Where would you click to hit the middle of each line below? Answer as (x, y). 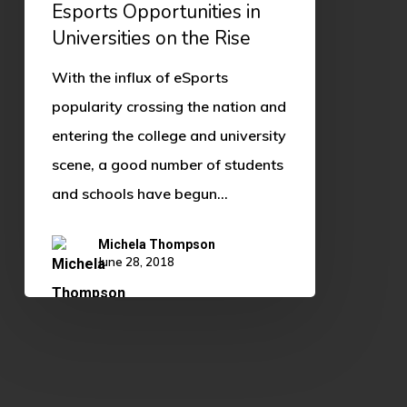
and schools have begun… (139, 193)
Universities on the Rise (151, 38)
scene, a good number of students (167, 164)
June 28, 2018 (136, 262)
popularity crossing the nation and (169, 106)
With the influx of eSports (139, 77)
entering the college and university (169, 135)
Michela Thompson (156, 245)
